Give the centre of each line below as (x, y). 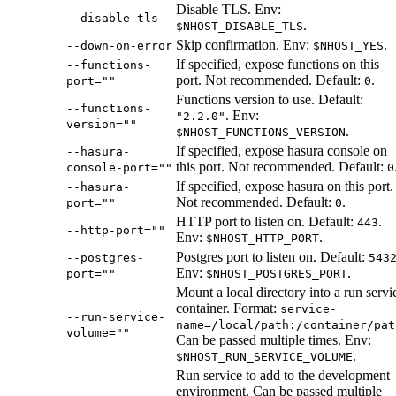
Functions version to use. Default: (270, 100)
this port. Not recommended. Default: (282, 167)
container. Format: (228, 308)
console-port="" (119, 168)
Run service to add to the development (283, 376)
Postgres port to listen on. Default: (272, 257)
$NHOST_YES (348, 46)
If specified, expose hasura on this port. (285, 187)
